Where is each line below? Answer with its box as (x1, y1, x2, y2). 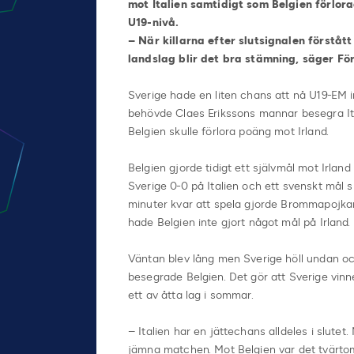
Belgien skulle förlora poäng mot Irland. (128, 124, 329, 138)
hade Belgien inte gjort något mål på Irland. (128, 215, 351, 229)
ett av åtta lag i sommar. (128, 288, 254, 302)
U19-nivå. (128, 15, 179, 29)
